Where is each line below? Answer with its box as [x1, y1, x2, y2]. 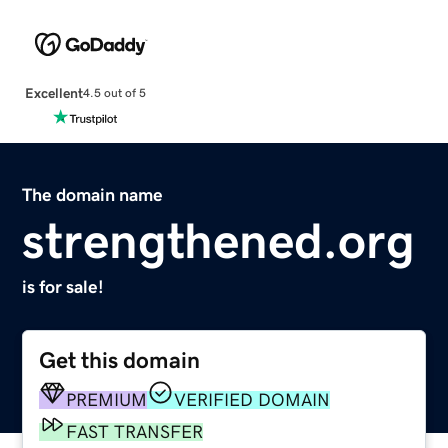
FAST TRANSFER [66, 422, 204, 441]
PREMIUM [66, 390, 148, 409]
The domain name [22, 185, 164, 204]
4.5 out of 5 [82, 87, 146, 100]
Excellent [24, 85, 83, 100]
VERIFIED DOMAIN [174, 390, 331, 409]
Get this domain [39, 348, 201, 372]
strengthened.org [22, 215, 416, 266]
